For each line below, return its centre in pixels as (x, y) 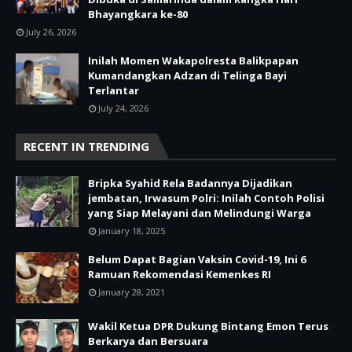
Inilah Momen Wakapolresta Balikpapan (193, 60)
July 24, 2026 (123, 108)
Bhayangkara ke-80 (138, 14)
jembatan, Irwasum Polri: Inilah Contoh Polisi (206, 198)
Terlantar (114, 90)
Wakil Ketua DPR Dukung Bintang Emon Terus (208, 326)
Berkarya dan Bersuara (148, 341)
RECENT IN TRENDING (86, 146)
